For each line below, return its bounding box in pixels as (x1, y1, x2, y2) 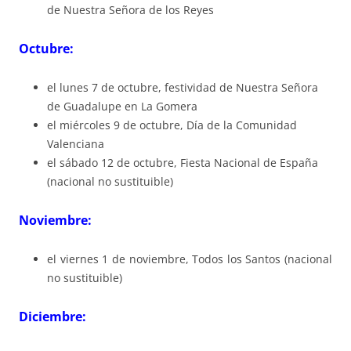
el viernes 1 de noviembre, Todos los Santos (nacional (47, 251, 332, 267)
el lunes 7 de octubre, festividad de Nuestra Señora (47, 80, 318, 96)
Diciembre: (19, 308, 86, 326)
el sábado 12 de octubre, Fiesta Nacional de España (47, 155, 318, 171)
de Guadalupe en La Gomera (47, 99, 197, 114)
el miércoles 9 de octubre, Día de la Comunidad (47, 118, 297, 133)
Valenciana (47, 136, 104, 152)
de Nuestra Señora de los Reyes (47, 2, 214, 18)
